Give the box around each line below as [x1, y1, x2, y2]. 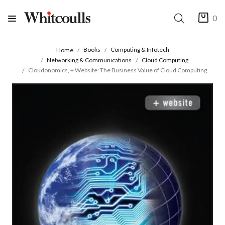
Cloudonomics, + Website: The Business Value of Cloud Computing [28, 66, 207, 74]
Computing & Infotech [110, 46, 169, 54]
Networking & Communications [47, 56, 132, 64]
